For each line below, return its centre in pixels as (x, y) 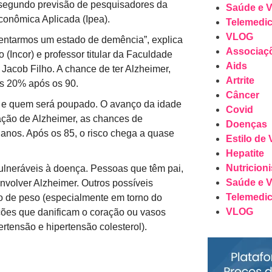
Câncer (242, 95)
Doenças (246, 124)
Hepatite (245, 153)
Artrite (240, 80)
